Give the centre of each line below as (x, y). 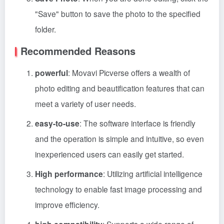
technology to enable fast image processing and (118, 189)
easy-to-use (57, 123)
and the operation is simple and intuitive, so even (119, 138)
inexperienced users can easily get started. (109, 154)
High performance (69, 174)
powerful (51, 73)
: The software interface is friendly (137, 123)
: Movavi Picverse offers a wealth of (129, 72)
